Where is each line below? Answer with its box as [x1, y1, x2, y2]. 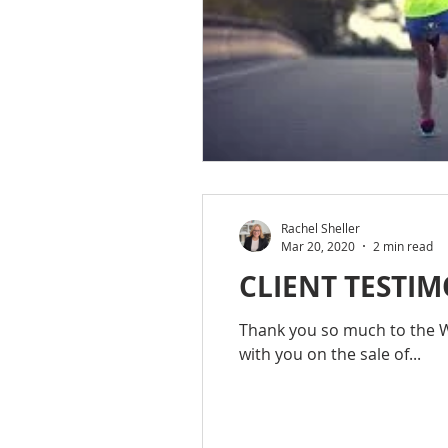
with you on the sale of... [239, 342, 421, 365]
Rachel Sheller [281, 220, 360, 236]
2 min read [373, 237, 433, 254]
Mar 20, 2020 [281, 237, 355, 254]
